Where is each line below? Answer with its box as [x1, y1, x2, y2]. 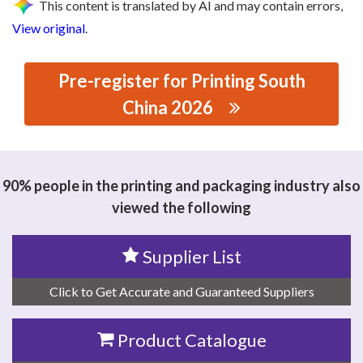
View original [12, 20, 85, 36]
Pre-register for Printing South [58, 70, 305, 92]
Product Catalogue [117, 329, 267, 352]
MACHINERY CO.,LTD [12, 145, 135, 165]
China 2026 [122, 96, 213, 119]
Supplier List [142, 246, 241, 268]
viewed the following [112, 199, 251, 217]
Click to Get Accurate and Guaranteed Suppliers [49, 284, 314, 300]
